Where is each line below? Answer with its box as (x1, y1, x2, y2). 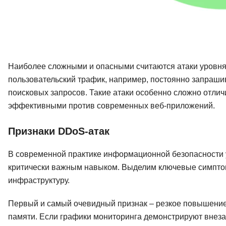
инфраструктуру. (8, 176, 70, 185)
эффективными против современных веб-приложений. (8, 101, 215, 110)
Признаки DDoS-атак (8, 126, 109, 137)
